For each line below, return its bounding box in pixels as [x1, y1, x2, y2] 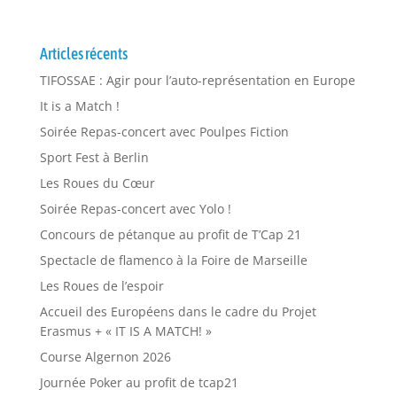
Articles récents [39, 44, 128, 64]
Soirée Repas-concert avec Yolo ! [39, 200, 231, 218]
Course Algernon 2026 [39, 348, 171, 366]
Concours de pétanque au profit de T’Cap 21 [39, 226, 301, 244]
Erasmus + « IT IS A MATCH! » [39, 323, 212, 340]
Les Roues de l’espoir [39, 277, 164, 295]
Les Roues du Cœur [39, 175, 155, 192]
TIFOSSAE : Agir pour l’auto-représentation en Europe [39, 72, 355, 90]
